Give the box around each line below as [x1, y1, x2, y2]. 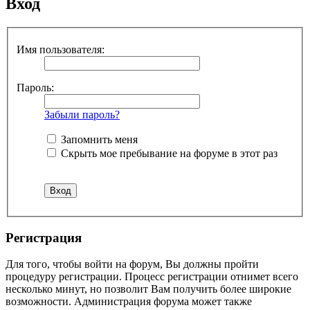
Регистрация [6, 230, 82, 245]
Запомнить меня [58, 133, 138, 145]
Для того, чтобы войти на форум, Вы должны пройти [6, 258, 259, 271]
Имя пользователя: [17, 43, 104, 55]
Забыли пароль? [44, 108, 120, 120]
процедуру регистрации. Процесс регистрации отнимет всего [6, 271, 298, 283]
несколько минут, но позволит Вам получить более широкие [6, 283, 291, 295]
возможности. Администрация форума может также [6, 295, 252, 308]
